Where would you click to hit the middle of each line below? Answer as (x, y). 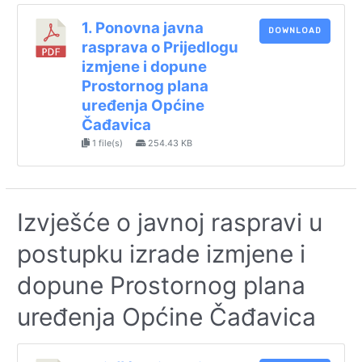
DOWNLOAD (295, 30)
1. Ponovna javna (142, 27)
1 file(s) (107, 143)
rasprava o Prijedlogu (160, 47)
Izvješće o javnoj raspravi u (170, 222)
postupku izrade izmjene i (162, 253)
